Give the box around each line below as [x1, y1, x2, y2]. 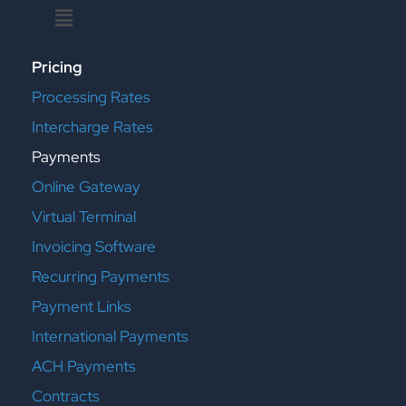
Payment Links [32, 296, 131, 316]
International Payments [32, 326, 188, 346]
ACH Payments [32, 356, 136, 376]
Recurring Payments [32, 266, 169, 286]
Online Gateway [32, 177, 140, 197]
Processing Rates [32, 87, 150, 107]
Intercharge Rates [32, 117, 153, 137]
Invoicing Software [32, 237, 156, 256]
